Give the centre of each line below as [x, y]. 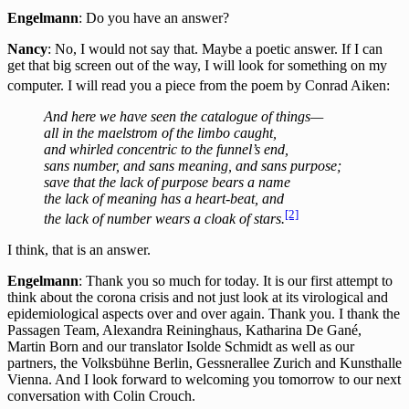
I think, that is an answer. [79, 250]
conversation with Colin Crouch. [101, 396]
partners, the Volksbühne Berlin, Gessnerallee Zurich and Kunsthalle [204, 363]
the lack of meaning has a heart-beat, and [164, 199]
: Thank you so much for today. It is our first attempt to [236, 281]
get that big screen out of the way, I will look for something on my [197, 65]
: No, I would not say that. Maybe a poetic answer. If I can [215, 48]
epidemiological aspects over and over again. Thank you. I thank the [204, 314]
